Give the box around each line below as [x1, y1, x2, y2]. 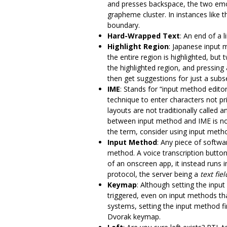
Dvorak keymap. [107, 211, 161, 221]
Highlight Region [107, 41, 169, 51]
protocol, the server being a [107, 169, 200, 179]
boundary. [107, 20, 140, 30]
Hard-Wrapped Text [107, 30, 180, 41]
